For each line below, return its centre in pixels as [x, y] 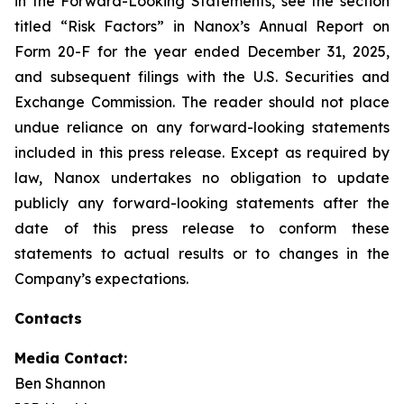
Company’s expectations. [101, 279]
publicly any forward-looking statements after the [202, 203]
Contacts [48, 318]
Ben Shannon [60, 383]
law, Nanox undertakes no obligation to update [202, 178]
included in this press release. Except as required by [202, 152]
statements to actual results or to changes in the [202, 253]
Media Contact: [71, 358]
